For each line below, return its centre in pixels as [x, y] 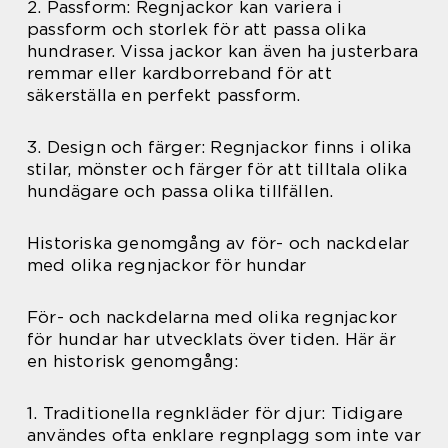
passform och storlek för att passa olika [197, 29]
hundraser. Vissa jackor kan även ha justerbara [223, 51]
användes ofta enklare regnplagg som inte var [224, 435]
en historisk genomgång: [133, 361]
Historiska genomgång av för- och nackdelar [218, 243]
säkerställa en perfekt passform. [164, 95]
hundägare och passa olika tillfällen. [180, 191]
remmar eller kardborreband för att [179, 73]
